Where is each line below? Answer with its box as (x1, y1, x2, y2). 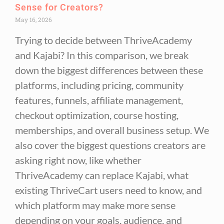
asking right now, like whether (15, 153, 141, 166)
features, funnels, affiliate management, (15, 93, 183, 106)
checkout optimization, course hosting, (15, 108, 178, 121)
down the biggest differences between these (15, 63, 203, 76)
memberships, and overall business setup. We (15, 123, 209, 136)
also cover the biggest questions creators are (15, 138, 205, 151)
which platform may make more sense (15, 198, 175, 211)
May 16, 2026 (15, 15, 52, 23)
